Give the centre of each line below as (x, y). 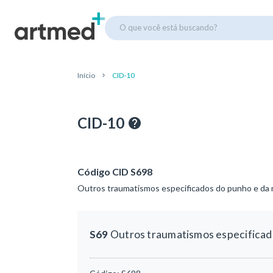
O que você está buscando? (168, 27)
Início (86, 75)
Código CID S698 (115, 172)
